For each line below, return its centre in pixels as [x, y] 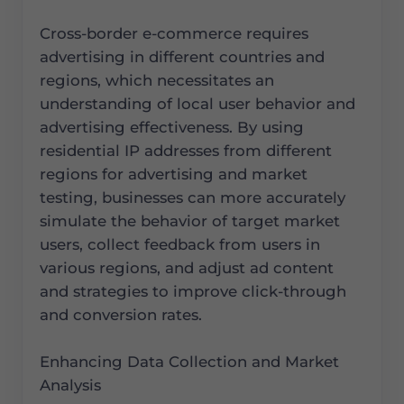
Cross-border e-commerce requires [174, 34]
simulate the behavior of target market [190, 221]
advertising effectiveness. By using [172, 128]
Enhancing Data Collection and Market [190, 362]
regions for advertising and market [174, 174]
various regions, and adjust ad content [187, 268]
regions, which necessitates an [157, 81]
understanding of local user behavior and [198, 104]
